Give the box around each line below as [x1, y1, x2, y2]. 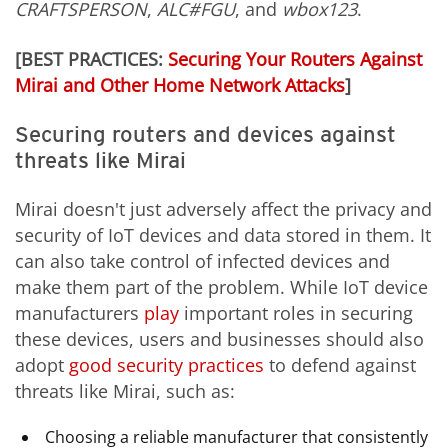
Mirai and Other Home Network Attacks [15, 72, 345, 97]
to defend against [264, 353, 416, 378]
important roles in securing [179, 301, 413, 326]
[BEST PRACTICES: [15, 46, 168, 71]
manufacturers [15, 301, 144, 326]
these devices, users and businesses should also [15, 327, 424, 352]
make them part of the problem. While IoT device [15, 275, 428, 300]
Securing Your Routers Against [168, 46, 422, 71]
